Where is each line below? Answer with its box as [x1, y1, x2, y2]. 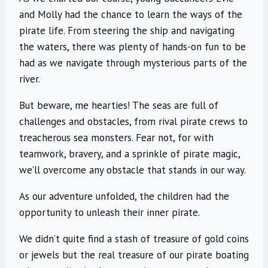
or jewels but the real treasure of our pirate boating [19, 248, 249, 262]
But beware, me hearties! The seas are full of [19, 99, 218, 112]
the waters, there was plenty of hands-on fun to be [19, 40, 246, 54]
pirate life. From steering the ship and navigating [19, 24, 234, 38]
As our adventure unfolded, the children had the [19, 190, 229, 203]
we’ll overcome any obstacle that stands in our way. [19, 163, 246, 177]
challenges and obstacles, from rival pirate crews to [19, 115, 248, 129]
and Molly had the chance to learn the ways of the [19, 8, 242, 22]
